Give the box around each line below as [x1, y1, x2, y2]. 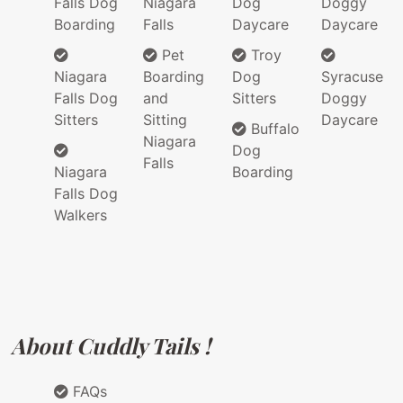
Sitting [143, 111, 187, 130]
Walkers [54, 206, 107, 225]
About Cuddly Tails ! [11, 331, 210, 361]
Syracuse [321, 67, 383, 86]
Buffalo [246, 120, 300, 139]
